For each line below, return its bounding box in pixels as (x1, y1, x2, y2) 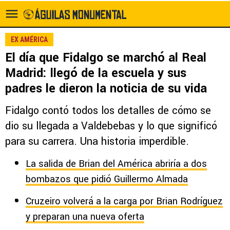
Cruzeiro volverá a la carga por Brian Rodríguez (26, 195, 223, 208)
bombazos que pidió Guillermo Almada (26, 172, 188, 186)
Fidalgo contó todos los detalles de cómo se (5, 103, 211, 118)
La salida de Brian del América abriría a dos (26, 157, 207, 170)
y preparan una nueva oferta (26, 210, 144, 223)
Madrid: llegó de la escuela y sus (5, 65, 186, 82)
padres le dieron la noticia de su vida (5, 80, 207, 97)
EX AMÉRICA (11, 35, 48, 44)
